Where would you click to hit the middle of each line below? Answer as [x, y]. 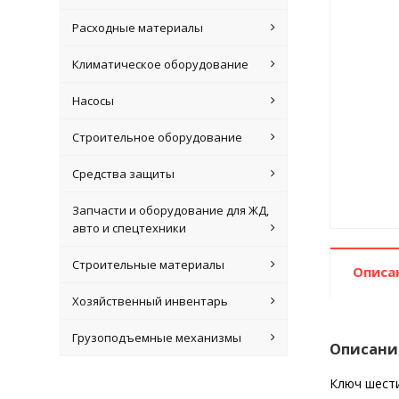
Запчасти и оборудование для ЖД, [170, 210]
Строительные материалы [148, 265]
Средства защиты [123, 174]
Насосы [93, 101]
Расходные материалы [137, 28]
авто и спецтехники [129, 228]
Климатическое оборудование [160, 64]
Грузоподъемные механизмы [156, 338]
